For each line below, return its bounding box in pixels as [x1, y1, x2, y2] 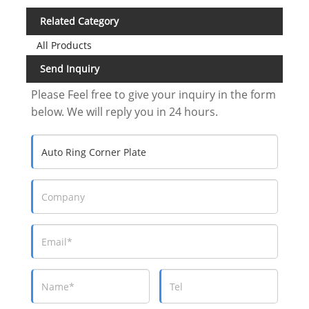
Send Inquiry [39, 61, 99, 75]
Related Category [39, 14, 119, 28]
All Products [36, 38, 92, 52]
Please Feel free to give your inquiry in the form [31, 87, 277, 103]
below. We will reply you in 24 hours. [31, 104, 219, 120]
